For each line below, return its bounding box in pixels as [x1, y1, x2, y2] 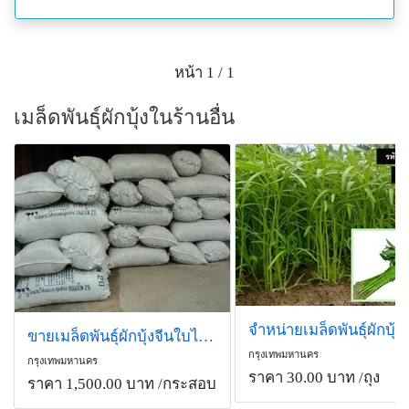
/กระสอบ [154, 375, 216, 393]
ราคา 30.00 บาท [247, 369, 355, 387]
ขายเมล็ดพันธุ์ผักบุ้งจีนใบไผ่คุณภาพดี [198, 328, 214, 346]
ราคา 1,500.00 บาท [27, 375, 154, 393]
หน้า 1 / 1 [174, 63, 235, 81]
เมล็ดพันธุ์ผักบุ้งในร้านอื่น [14, 106, 235, 130]
